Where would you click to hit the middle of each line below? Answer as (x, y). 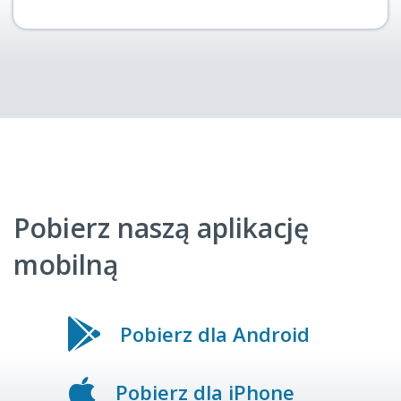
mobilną (66, 264)
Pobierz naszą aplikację (161, 228)
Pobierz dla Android (215, 334)
